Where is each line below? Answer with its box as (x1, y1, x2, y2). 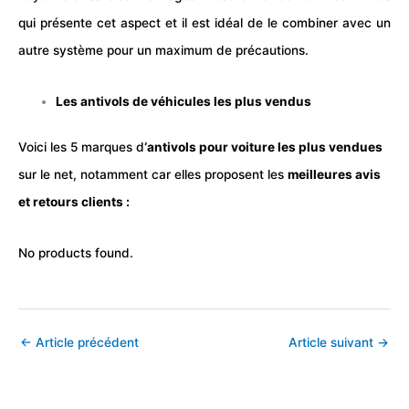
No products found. (18, 245, 133, 260)
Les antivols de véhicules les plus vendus (56, 93, 312, 109)
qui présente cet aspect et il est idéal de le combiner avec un (18, 16, 391, 31)
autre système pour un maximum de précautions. (18, 43, 309, 58)
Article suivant (288, 335, 377, 351)
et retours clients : (18, 194, 130, 210)
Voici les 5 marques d (18, 140, 144, 155)
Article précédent (32, 335, 139, 351)
